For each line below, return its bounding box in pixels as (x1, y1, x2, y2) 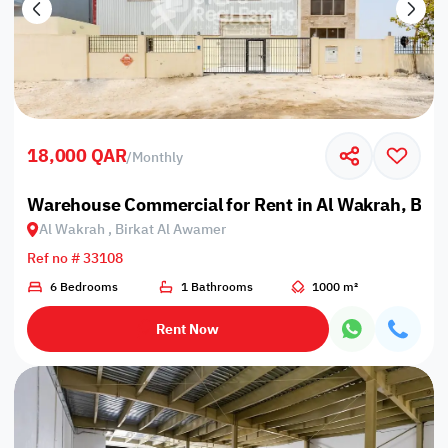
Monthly (132, 146, 184, 168)
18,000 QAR (27, 142, 127, 170)
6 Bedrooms (49, 278, 118, 297)
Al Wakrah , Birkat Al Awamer (39, 218, 227, 240)
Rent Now (156, 318, 220, 340)
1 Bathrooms (181, 278, 254, 297)
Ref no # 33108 (27, 247, 124, 269)
